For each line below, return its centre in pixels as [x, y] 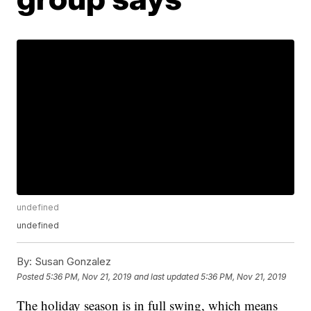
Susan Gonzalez [72, 262]
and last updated [167, 276]
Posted [32, 276]
